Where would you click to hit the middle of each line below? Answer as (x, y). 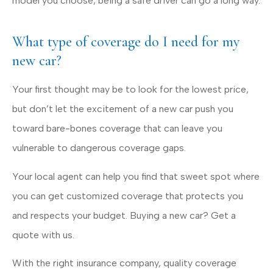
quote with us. (43, 235)
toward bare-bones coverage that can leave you (117, 129)
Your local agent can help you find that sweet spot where (136, 176)
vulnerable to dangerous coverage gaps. (99, 148)
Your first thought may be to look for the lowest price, (130, 90)
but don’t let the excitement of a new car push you (123, 109)
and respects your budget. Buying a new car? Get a (124, 215)
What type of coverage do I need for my (126, 42)
